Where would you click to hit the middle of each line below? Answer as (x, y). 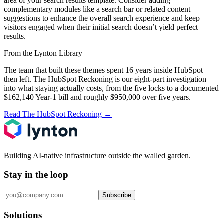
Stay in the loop (36, 175)
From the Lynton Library (43, 53)
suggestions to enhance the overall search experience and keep (102, 18)
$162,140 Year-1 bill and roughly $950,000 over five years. (97, 97)
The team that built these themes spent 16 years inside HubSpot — (108, 70)
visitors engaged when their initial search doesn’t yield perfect (101, 27)
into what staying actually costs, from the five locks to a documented (111, 88)
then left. (19, 79)
